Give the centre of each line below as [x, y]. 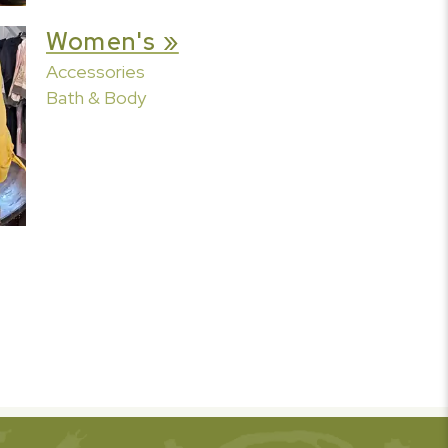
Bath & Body [96, 97]
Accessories [95, 71]
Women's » [112, 42]
